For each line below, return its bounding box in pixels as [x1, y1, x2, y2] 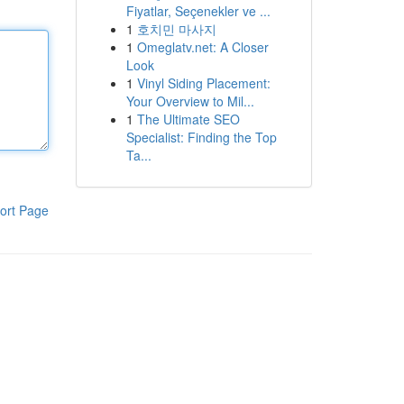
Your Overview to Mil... [125, 92, 254, 110]
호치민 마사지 [136, 20, 216, 38]
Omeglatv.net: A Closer [136, 38, 269, 56]
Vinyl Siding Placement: [136, 74, 271, 92]
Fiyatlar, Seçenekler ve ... [125, 2, 271, 20]
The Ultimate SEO [136, 110, 240, 128]
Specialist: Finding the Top [125, 128, 277, 146]
